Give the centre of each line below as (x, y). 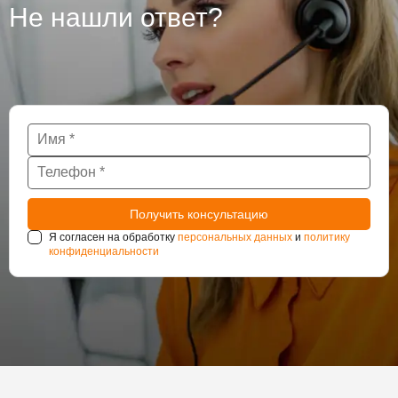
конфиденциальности (104, 251)
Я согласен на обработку (113, 237)
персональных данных (235, 237)
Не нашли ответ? (116, 17)
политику (327, 237)
